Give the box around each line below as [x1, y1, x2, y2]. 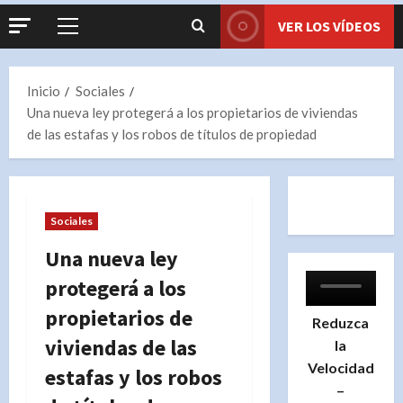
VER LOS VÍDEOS [278, 16, 381, 35]
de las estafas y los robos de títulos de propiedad [27, 125, 317, 142]
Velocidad [307, 358, 374, 376]
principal [67, 49, 119, 66]
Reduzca [312, 313, 370, 331]
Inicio [27, 82, 60, 99]
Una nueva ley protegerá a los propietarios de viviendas [27, 103, 358, 121]
